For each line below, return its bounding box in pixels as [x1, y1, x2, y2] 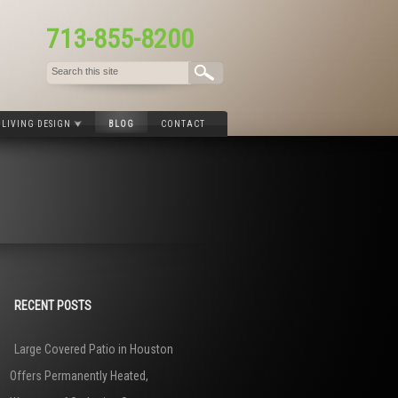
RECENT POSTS [14, 298, 92, 313]
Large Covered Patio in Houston [14, 342, 173, 356]
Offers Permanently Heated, [10, 369, 148, 383]
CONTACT [161, 119, 205, 129]
